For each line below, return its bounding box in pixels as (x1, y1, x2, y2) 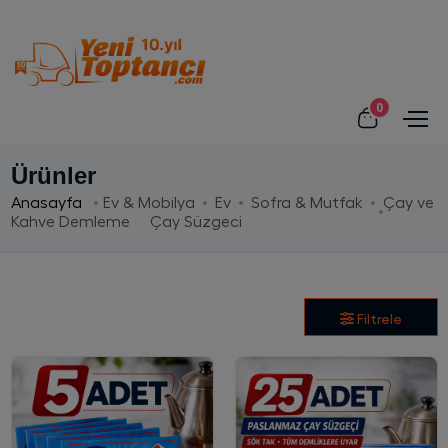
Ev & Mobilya (102, 194, 195, 211)
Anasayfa (10, 194, 86, 211)
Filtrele (356, 311, 402, 326)
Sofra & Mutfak (250, 194, 363, 211)
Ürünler (10, 161, 96, 189)
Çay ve (382, 194, 434, 211)
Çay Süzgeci (149, 213, 242, 230)
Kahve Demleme (10, 213, 130, 230)
